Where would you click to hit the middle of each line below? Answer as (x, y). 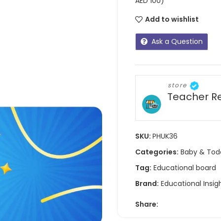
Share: (147, 204)
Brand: (147, 183)
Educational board (185, 167)
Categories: (157, 152)
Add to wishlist (172, 19)
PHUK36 (165, 136)
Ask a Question (177, 41)
